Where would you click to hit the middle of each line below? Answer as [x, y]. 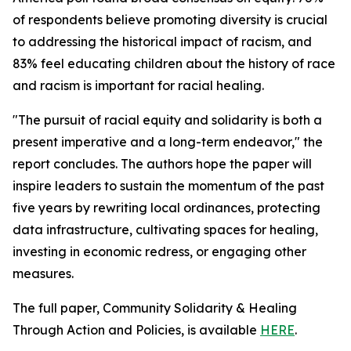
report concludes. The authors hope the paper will [162, 164]
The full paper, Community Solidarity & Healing [155, 308]
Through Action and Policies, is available [136, 330]
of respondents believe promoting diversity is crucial [170, 20]
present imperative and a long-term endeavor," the [168, 142]
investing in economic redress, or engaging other [159, 252]
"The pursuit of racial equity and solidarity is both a [167, 120]
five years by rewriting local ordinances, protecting [166, 208]
